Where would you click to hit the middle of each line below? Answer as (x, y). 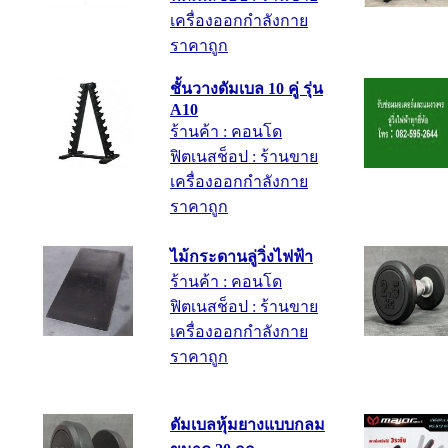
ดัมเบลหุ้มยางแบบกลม (247, 425)
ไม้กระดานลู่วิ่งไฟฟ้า (241, 257)
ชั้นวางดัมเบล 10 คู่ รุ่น (246, 89)
